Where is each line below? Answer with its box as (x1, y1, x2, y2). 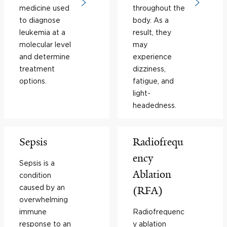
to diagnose (19, 16, 60, 24)
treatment (19, 65, 55, 72)
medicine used (19, 4, 69, 12)
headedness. (133, 101, 176, 109)
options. (19, 77, 47, 85)
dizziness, (133, 65, 166, 72)
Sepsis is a (19, 159, 55, 167)
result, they (133, 28, 171, 36)
